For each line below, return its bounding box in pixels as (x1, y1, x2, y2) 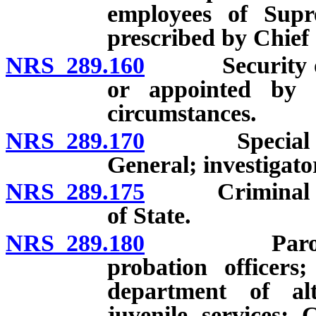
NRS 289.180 (6, 230, 145, 257)
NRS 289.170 (6, 127, 145, 154)
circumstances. (107, 99, 257, 126)
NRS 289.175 (6, 178, 145, 205)
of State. (107, 202, 191, 229)
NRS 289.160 (6, 51, 145, 78)
